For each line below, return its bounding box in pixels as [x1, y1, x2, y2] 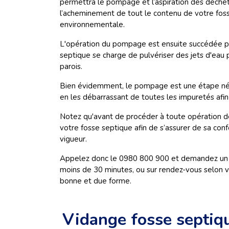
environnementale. [60, 19, 127, 30]
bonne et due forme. [60, 176, 133, 186]
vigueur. [60, 134, 87, 144]
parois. [60, 61, 86, 72]
